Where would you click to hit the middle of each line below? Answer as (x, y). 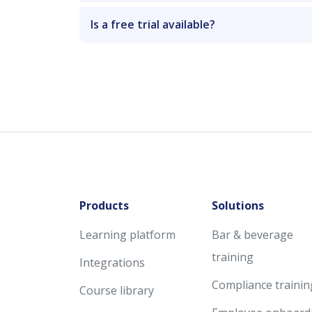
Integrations (112, 262)
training (233, 257)
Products (104, 205)
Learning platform (127, 234)
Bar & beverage (252, 234)
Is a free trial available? (153, 24)
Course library (117, 290)
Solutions (238, 205)
